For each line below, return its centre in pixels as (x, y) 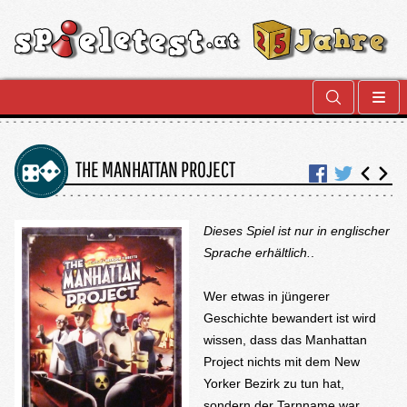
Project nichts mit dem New (282, 362)
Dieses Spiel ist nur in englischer (297, 231)
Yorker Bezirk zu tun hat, (274, 383)
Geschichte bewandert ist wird (290, 318)
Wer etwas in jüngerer (267, 296)
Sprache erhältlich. (257, 253)
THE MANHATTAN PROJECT (155, 169)
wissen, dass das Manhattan (285, 340)
